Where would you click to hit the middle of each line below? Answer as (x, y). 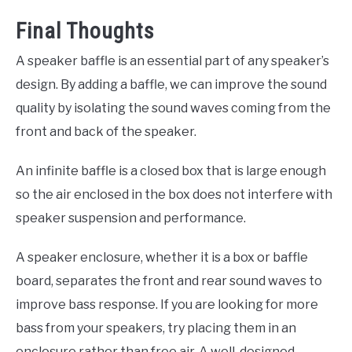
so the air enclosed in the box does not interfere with (174, 194)
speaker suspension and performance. (131, 218)
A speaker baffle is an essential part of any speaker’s (172, 60)
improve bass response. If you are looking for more (167, 304)
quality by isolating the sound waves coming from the (173, 108)
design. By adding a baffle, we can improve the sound (171, 84)
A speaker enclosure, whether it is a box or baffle (162, 257)
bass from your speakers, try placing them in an (156, 328)
